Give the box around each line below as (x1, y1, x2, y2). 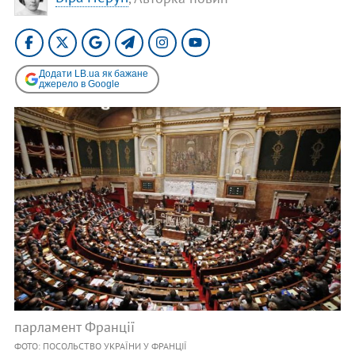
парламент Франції (13, 318, 135, 337)
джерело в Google (38, 78, 120, 90)
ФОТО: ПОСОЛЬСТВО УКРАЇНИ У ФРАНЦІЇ (13, 340, 187, 353)
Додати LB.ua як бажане (38, 67, 148, 79)
